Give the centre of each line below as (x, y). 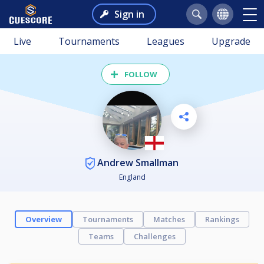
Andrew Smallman (137, 162)
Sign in (129, 14)
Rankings (222, 220)
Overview (44, 220)
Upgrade (231, 41)
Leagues (166, 41)
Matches (169, 220)
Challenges (155, 237)
